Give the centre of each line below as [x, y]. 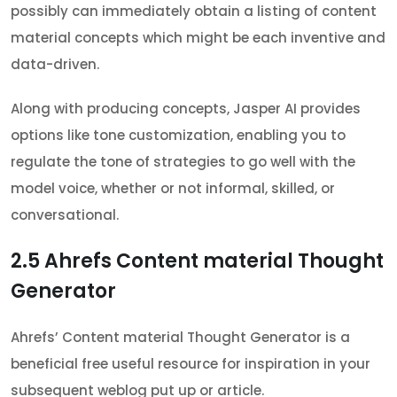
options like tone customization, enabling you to [178, 135]
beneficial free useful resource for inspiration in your [191, 363]
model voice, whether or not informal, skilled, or [173, 188]
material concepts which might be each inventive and [198, 37]
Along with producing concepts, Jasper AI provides [186, 108]
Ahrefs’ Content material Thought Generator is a [180, 337]
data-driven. [55, 64]
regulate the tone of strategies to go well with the [183, 161]
